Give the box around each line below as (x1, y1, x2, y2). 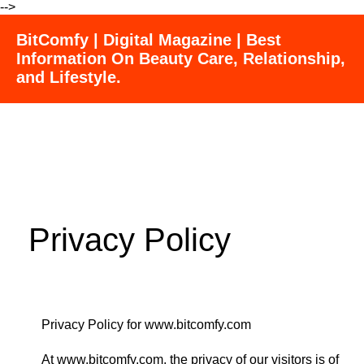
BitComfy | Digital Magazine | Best (16, 31, 281, 49)
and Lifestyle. (16, 68, 121, 86)
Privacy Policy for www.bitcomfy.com (41, 318, 251, 331)
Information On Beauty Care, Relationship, (16, 50, 345, 67)
